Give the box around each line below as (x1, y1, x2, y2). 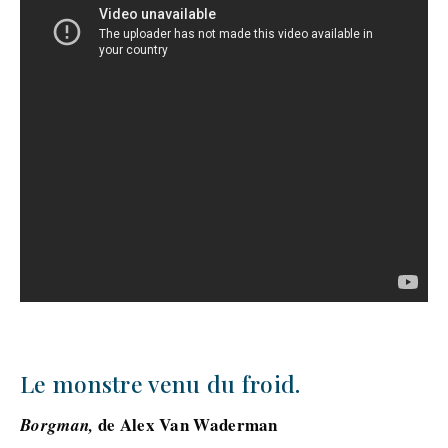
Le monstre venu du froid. (20, 368, 301, 399)
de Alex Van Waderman (93, 412, 278, 437)
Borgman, (20, 413, 94, 437)
